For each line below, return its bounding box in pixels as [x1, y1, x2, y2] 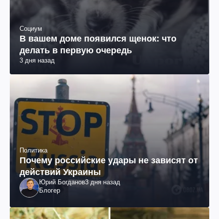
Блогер [39, 187, 60, 195]
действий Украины [20, 167, 101, 177]
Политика [20, 147, 47, 154]
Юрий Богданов [39, 178, 85, 186]
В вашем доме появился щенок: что [20, 34, 176, 44]
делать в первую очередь [20, 45, 132, 56]
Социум [20, 25, 42, 33]
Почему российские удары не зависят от [20, 155, 198, 166]
